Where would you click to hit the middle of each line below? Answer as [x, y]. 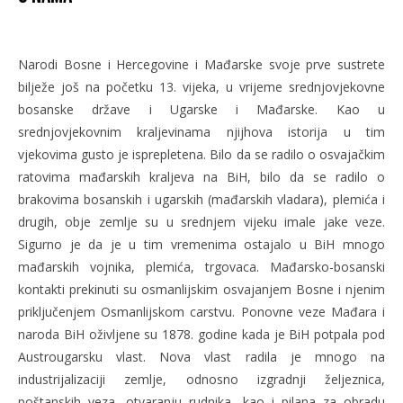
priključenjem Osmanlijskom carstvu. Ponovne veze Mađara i [201, 311]
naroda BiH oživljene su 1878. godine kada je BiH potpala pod [201, 334]
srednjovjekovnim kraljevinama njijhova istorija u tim [201, 131]
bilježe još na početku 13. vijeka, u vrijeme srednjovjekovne [201, 86]
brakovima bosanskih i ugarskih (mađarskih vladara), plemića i [201, 199]
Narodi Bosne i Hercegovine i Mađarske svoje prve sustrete [201, 64]
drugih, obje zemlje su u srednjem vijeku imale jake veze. [201, 221]
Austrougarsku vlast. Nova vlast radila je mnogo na [201, 356]
